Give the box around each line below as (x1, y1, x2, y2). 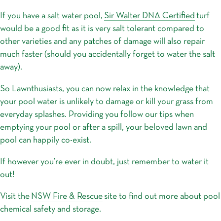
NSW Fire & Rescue (31, 192, 103, 201)
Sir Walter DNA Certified (104, 11, 195, 20)
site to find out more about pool (103, 192, 220, 201)
